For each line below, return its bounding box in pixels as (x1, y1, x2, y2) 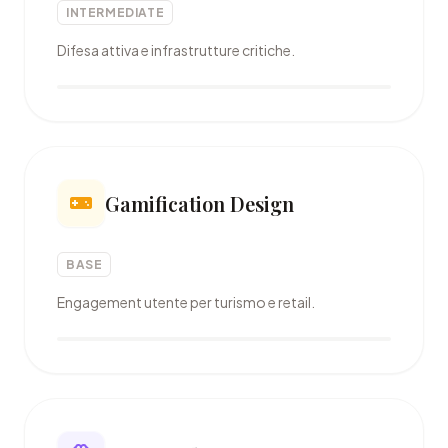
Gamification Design (105, 189, 294, 217)
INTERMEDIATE (66, 5, 165, 20)
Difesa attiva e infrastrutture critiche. (57, 41, 295, 59)
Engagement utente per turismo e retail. (57, 293, 315, 311)
